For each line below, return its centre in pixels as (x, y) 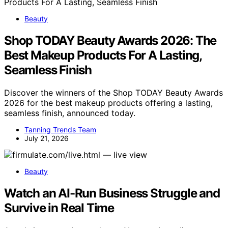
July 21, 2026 (47, 138)
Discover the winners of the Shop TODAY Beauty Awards (113, 92)
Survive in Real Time (59, 208)
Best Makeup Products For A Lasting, (103, 55)
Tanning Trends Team (60, 129)
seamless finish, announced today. (70, 113)
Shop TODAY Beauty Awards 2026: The (110, 40)
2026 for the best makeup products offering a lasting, (108, 103)
